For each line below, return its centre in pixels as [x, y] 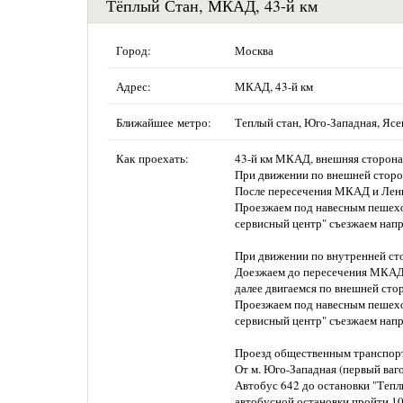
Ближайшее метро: [164, 122]
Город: [134, 50]
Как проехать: [152, 158]
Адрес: [134, 86]
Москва [254, 50]
